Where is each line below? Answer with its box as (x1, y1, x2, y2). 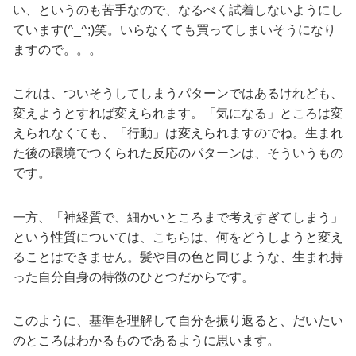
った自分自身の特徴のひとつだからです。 (13, 269, 254, 284)
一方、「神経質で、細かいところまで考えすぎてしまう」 (13, 210, 343, 224)
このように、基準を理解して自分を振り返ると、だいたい (13, 314, 343, 328)
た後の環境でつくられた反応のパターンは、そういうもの (13, 146, 343, 161)
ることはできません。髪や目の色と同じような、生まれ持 (13, 250, 343, 264)
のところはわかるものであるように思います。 (13, 334, 280, 348)
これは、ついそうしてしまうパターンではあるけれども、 (13, 87, 343, 101)
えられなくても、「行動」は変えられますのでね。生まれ (13, 126, 343, 141)
